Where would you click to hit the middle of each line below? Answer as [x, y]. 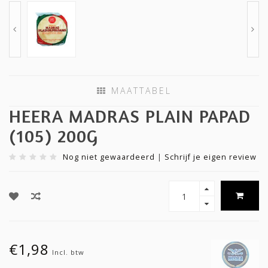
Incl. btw [68, 252]
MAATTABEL [139, 91]
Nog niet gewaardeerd [109, 157]
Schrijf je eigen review [211, 157]
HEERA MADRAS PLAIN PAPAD [130, 116]
